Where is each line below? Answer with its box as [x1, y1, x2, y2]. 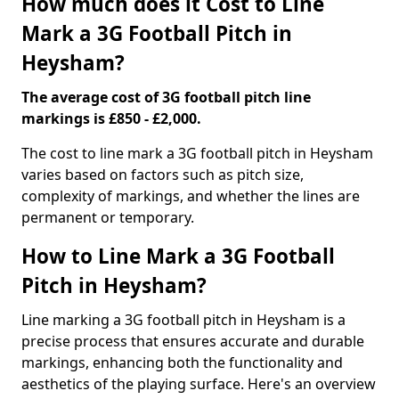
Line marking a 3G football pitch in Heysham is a [21, 310, 346, 330]
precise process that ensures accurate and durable [21, 331, 364, 351]
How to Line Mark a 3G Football [21, 242, 335, 270]
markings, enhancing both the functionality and [21, 353, 343, 372]
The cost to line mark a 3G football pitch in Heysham [21, 143, 373, 163]
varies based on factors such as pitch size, [21, 165, 304, 184]
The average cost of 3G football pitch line [21, 87, 311, 107]
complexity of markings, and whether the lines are [21, 186, 360, 206]
